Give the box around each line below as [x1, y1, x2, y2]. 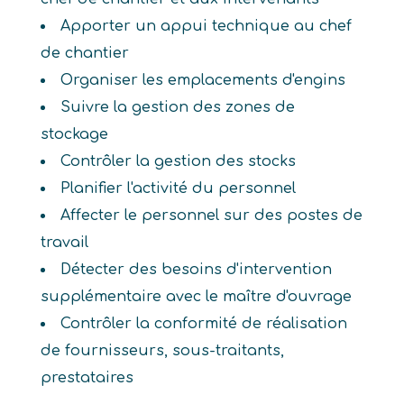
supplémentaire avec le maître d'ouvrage [40, 289, 352, 305]
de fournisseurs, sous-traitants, [40, 343, 284, 359]
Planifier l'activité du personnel [60, 180, 296, 197]
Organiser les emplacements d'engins [60, 72, 345, 88]
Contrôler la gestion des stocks [60, 153, 296, 170]
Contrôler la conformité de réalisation [60, 316, 347, 332]
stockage [40, 126, 108, 142]
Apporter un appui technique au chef [60, 18, 352, 34]
